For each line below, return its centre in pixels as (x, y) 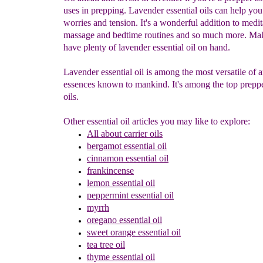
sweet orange (111, 232)
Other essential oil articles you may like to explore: (157, 121)
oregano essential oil (124, 220)
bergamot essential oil (127, 146)
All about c (107, 134)
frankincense (110, 171)
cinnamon (105, 158)
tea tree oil (106, 245)
